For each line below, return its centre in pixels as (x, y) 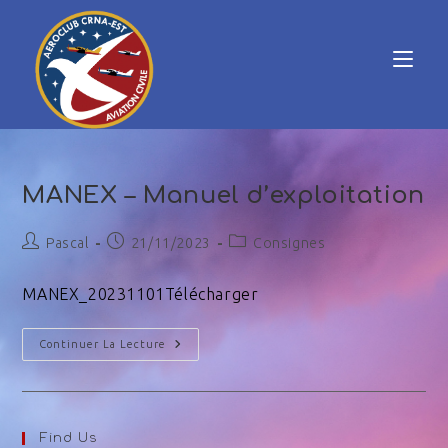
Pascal (67, 243)
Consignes (289, 243)
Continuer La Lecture (103, 344)
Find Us (69, 438)
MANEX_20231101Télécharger (140, 294)
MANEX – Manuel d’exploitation (223, 195)
